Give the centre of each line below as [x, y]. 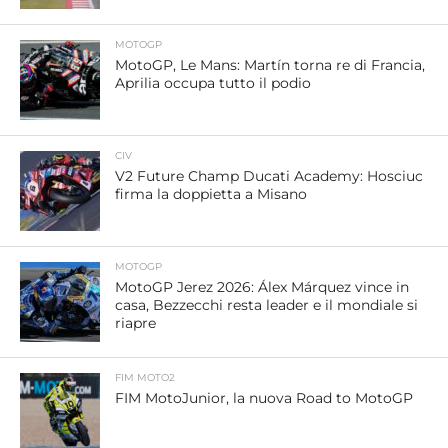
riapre [135, 322]
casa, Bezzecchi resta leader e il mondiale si [266, 304]
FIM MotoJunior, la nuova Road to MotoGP [263, 397]
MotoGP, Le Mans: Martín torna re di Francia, [269, 64]
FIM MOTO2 [144, 377]
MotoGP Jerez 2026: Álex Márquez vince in [261, 286]
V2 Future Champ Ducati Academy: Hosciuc [268, 175]
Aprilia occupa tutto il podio [212, 82]
